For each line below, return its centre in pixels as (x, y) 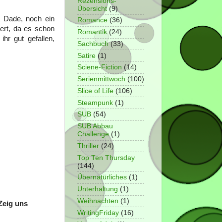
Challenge (93, 134)
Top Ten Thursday (106, 158)
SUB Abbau (95, 126)
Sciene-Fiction (100, 67)
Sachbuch (93, 44)
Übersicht (92, 8)
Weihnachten (98, 201)
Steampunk (95, 103)
